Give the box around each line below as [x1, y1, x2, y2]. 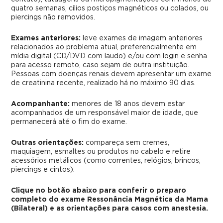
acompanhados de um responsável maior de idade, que [11, 109, 199, 116]
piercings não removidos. [11, 13, 96, 21]
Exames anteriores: [11, 34, 83, 42]
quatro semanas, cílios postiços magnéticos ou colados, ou [11, 4, 209, 12]
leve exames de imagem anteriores [83, 34, 203, 42]
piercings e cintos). [11, 166, 75, 173]
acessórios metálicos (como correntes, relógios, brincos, [11, 157, 201, 164]
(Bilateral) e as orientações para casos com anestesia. [11, 205, 209, 212]
